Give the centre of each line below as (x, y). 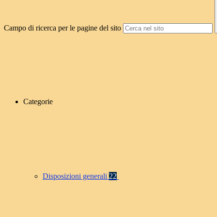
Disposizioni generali (76, 176)
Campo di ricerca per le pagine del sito (62, 28)
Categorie (38, 102)
